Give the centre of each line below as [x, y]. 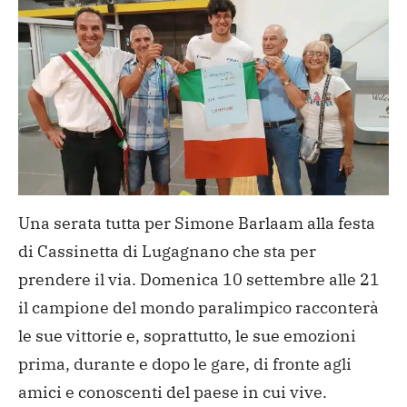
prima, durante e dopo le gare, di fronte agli [185, 364]
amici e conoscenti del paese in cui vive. [173, 392]
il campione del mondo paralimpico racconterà [199, 308]
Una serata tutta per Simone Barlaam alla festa [197, 223]
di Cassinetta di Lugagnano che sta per [167, 252]
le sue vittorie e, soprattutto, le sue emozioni [187, 336]
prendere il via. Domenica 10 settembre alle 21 [199, 280]
